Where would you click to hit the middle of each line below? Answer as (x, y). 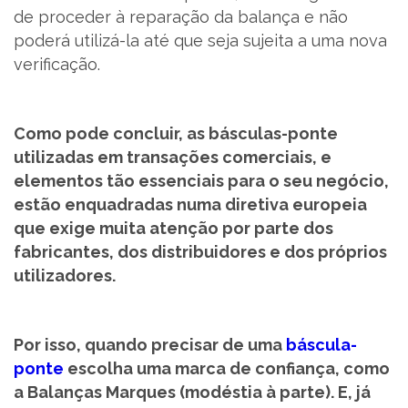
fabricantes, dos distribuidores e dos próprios (200, 252)
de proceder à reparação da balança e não (181, 17)
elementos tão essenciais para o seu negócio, (201, 181)
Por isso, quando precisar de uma (150, 345)
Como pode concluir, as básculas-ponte (176, 133)
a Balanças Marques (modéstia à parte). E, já (192, 392)
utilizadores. (66, 275)
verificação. (57, 64)
